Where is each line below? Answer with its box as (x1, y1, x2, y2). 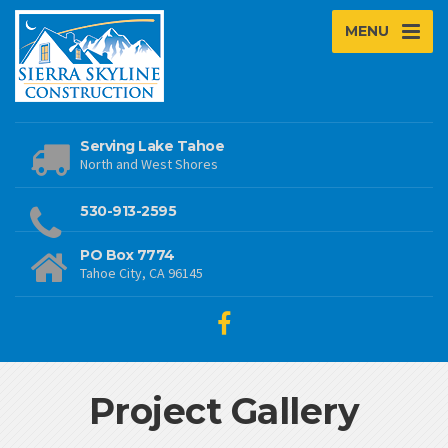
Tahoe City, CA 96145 (80, 264, 203, 282)
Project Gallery (88, 389, 360, 433)
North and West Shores (80, 155, 218, 173)
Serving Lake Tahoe (80, 137, 224, 155)
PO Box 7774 (80, 246, 175, 264)
